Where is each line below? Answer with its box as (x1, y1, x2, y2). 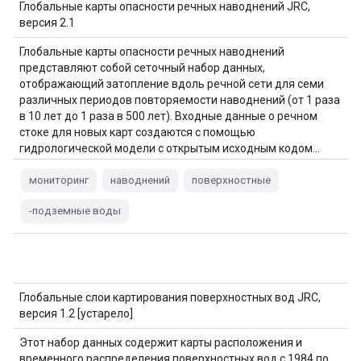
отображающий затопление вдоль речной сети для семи (19, 77, 324, 90)
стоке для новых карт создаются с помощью (19, 126, 255, 139)
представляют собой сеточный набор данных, (19, 61, 265, 74)
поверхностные (192, 174, 271, 186)
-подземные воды (29, 205, 121, 217)
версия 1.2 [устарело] (19, 307, 133, 320)
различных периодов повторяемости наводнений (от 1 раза (19, 93, 340, 106)
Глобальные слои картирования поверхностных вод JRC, (19, 291, 321, 304)
